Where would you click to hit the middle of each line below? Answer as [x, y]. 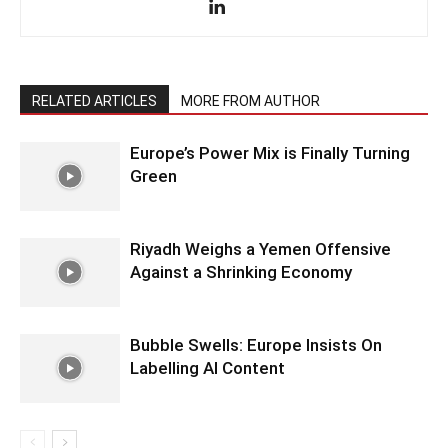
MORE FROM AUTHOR [250, 100]
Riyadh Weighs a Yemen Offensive [260, 248]
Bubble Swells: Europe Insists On [256, 344]
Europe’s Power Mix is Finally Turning [270, 152]
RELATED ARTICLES [94, 100]
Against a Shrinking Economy [241, 271]
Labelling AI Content [207, 367]
